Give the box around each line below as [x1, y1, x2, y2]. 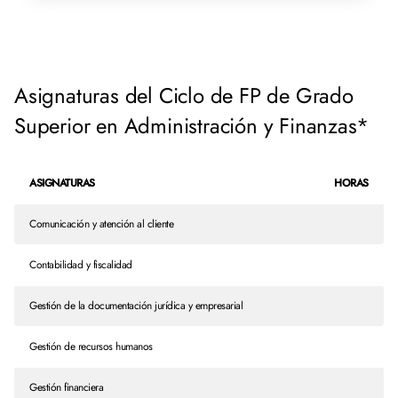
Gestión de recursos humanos [29, 338, 153, 354]
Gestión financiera [29, 379, 103, 395]
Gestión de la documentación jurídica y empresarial [29, 298, 243, 314]
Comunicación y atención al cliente [29, 216, 179, 232]
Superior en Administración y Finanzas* [14, 110, 369, 141]
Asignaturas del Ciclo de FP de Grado [14, 80, 354, 111]
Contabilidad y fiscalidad [29, 257, 132, 273]
